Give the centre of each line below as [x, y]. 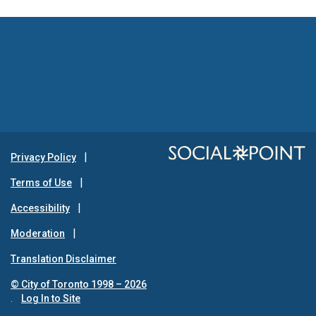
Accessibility [40, 208]
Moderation [38, 233]
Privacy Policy [43, 157]
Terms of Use [41, 182]
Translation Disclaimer [63, 259]
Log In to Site [51, 298]
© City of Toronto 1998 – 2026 [79, 284]
